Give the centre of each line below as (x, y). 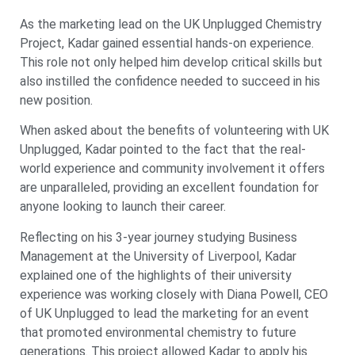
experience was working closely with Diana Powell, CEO (174, 294)
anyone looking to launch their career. (123, 207)
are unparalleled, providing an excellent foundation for (169, 188)
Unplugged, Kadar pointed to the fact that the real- (163, 150)
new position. (56, 100)
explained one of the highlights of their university (156, 275)
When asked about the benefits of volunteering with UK (174, 131)
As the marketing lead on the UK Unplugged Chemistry (171, 24)
